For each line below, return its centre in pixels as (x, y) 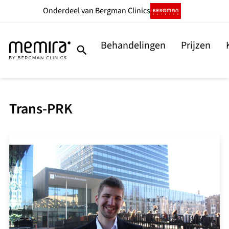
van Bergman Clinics (116, 11)
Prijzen (196, 46)
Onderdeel (62, 11)
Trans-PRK (41, 109)
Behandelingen (133, 46)
